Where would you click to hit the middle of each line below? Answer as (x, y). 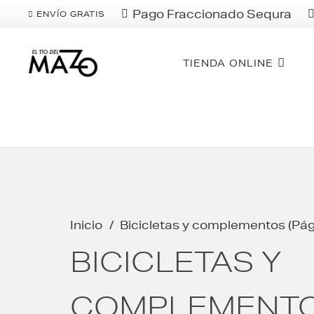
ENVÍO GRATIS (71, 14)
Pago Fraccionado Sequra (212, 14)
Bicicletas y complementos (203, 225)
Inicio (86, 225)
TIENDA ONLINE (228, 63)
